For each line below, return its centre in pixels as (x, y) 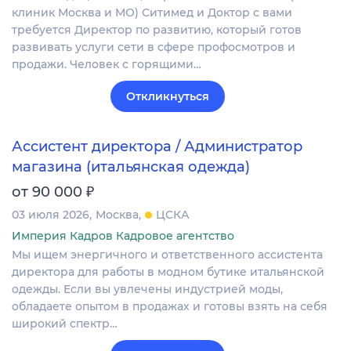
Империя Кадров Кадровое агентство (123, 235)
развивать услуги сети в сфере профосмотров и (154, 47)
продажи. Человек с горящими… (107, 65)
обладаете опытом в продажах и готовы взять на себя (170, 306)
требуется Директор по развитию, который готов (157, 30)
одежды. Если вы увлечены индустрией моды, (147, 289)
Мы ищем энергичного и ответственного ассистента (167, 254)
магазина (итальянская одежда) (131, 166)
